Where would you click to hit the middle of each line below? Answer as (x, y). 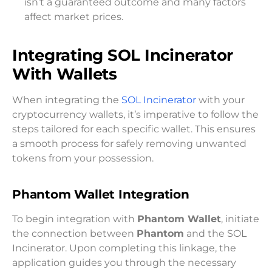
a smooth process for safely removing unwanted (129, 143)
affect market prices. (74, 16)
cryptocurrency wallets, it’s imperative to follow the (135, 114)
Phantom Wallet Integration (101, 194)
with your (220, 100)
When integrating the (67, 100)
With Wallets (65, 73)
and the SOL (215, 233)
